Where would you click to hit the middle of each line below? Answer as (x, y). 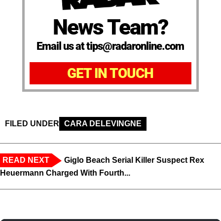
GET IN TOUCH (110, 73)
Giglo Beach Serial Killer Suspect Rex (134, 160)
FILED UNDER (32, 123)
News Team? (110, 27)
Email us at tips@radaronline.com (110, 46)
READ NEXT (26, 160)
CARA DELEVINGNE (103, 123)
